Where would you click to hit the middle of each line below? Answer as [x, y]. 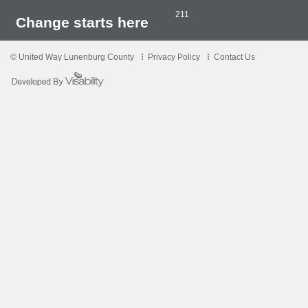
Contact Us [234, 57]
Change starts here [82, 23]
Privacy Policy [174, 57]
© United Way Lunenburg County [72, 57]
